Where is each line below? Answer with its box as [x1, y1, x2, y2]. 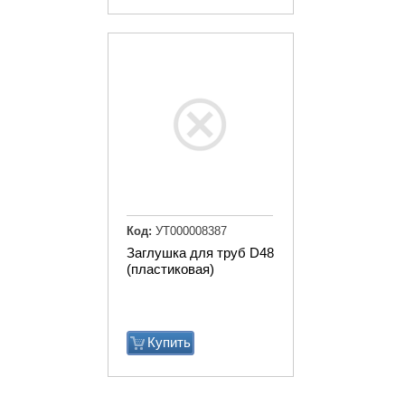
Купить [147, 334, 191, 350]
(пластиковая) [127, 261, 214, 277]
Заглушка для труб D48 [127, 245, 274, 260]
